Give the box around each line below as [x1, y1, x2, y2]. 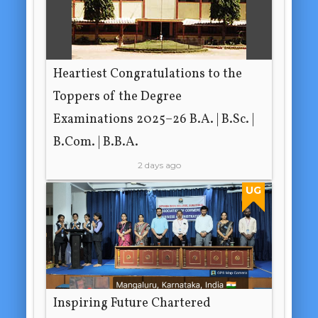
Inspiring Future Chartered [53, 294, 212, 312]
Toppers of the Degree [53, 87, 182, 106]
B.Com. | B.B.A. [53, 133, 139, 151]
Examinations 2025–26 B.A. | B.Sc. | [53, 110, 255, 128]
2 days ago [137, 159, 181, 170]
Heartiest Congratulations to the [53, 65, 243, 83]
